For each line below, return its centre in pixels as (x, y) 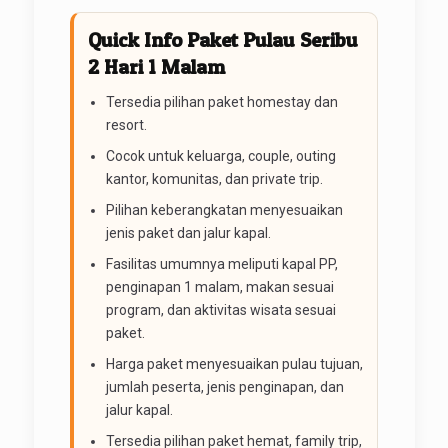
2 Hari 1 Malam (156, 66)
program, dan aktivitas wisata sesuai (220, 309)
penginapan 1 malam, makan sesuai (219, 286)
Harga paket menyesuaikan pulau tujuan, (234, 363)
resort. (126, 124)
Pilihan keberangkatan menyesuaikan (224, 209)
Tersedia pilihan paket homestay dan (221, 101)
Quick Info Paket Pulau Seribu (222, 39)
